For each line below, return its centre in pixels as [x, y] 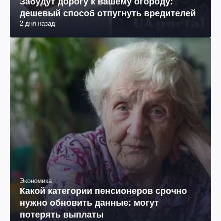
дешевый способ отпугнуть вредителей [108, 14]
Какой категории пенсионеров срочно [103, 191]
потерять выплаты [62, 215]
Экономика [36, 181]
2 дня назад [37, 24]
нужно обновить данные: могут [89, 203]
